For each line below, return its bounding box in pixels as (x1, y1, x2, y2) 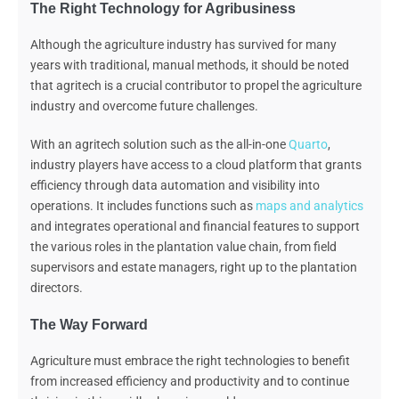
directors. (30, 281, 91, 296)
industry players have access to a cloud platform (30, 158, 299, 173)
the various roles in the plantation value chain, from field (30, 240, 337, 255)
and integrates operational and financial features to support (30, 219, 360, 234)
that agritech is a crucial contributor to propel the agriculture (30, 78, 362, 94)
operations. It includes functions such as (30, 199, 256, 214)
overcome (102, 99, 157, 114)
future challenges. (157, 99, 261, 114)
